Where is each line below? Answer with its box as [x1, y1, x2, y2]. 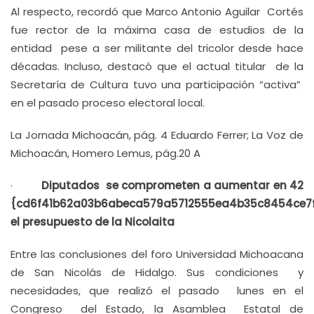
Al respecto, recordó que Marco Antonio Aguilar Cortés [11, 4, 303, 19]
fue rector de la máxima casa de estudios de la [11, 22, 303, 37]
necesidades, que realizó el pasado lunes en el [11, 283, 303, 298]
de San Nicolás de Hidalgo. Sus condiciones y [11, 265, 303, 280]
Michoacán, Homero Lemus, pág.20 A [11, 146, 200, 161]
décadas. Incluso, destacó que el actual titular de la [11, 59, 303, 74]
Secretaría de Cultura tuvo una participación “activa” [11, 77, 303, 92]
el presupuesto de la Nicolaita [11, 214, 175, 229]
